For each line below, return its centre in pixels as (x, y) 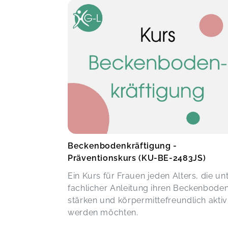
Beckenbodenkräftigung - (122, 146)
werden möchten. (103, 213)
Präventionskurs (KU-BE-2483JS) (137, 158)
